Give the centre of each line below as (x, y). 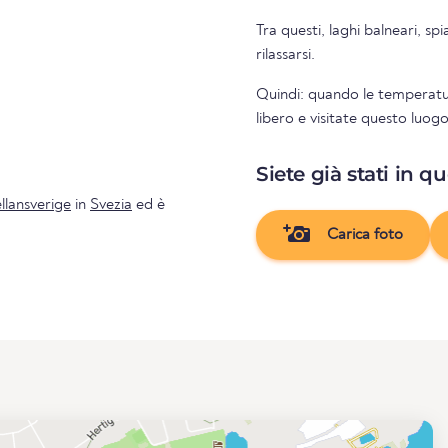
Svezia (111, 204)
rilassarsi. (285, 54)
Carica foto (362, 234)
